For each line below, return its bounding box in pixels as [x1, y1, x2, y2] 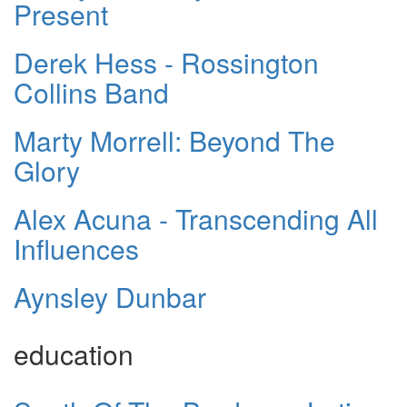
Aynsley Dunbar [14, 277, 206, 317]
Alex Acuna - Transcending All [14, 199, 378, 239]
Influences [14, 229, 139, 269]
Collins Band [14, 73, 169, 113]
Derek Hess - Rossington [14, 43, 319, 83]
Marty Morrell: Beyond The [14, 121, 335, 161]
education [14, 334, 134, 374]
